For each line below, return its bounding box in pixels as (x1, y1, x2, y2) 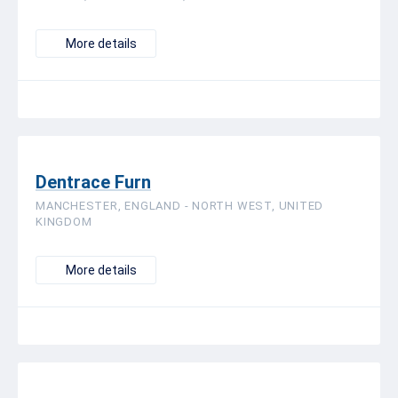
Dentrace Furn (36, 171, 151, 193)
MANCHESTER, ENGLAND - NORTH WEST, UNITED (36, 199, 324, 212)
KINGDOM (36, 215, 92, 228)
